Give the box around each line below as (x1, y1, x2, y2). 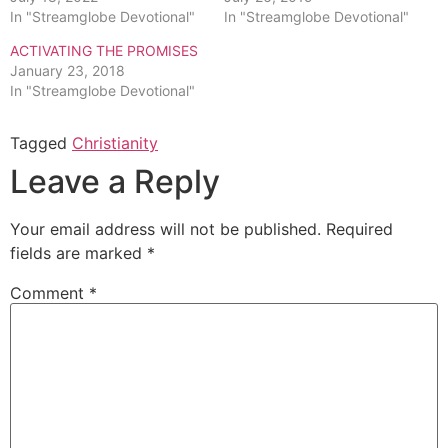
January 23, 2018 (10, 61, 125, 79)
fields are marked (10, 242, 147, 263)
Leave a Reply (10, 161, 220, 201)
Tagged (10, 132, 72, 153)
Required (326, 218, 393, 239)
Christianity (72, 132, 158, 153)
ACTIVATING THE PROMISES (10, 41, 198, 59)
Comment (10, 282, 89, 303)
